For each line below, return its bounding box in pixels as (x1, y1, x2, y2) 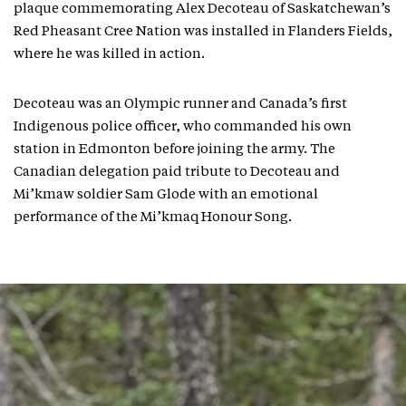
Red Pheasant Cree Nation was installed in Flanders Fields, (14, 25, 392, 39)
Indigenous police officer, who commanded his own (14, 121, 352, 134)
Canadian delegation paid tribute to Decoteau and (14, 166, 340, 179)
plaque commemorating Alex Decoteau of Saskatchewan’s (14, 3, 391, 16)
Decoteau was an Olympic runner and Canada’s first (14, 98, 347, 111)
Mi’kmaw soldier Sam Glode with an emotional (14, 188, 318, 202)
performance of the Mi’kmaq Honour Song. (14, 211, 292, 225)
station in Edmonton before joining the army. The (14, 143, 335, 157)
